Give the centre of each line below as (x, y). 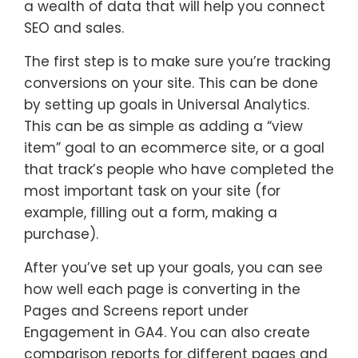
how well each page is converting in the (162, 289)
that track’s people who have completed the (179, 169)
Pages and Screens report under (136, 310)
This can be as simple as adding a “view (163, 126)
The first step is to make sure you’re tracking (177, 61)
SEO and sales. (74, 28)
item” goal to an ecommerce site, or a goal (174, 147)
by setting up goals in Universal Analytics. (167, 104)
